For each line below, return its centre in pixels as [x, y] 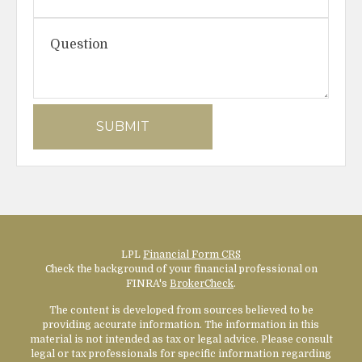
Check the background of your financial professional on [181, 269]
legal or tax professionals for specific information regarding [181, 354]
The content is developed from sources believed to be [181, 310]
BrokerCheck [202, 283]
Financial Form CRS [192, 254]
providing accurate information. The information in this [181, 324]
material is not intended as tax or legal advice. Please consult [181, 339]
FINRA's [148, 283]
